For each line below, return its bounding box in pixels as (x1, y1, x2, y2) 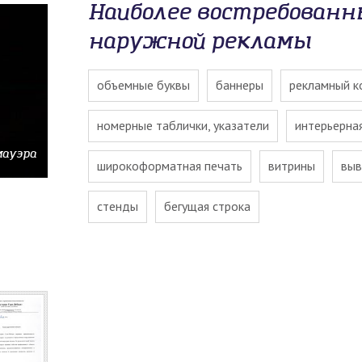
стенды (97, 198, 138, 214)
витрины (268, 158, 315, 174)
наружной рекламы (88, 29, 311, 56)
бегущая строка (164, 198, 250, 214)
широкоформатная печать (97, 158, 242, 174)
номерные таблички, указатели (97, 117, 269, 133)
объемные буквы (97, 77, 190, 93)
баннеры (216, 77, 263, 93)
